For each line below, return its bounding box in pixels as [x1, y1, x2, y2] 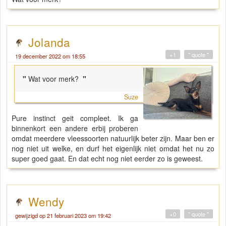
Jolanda [28, 34, 70, 50]
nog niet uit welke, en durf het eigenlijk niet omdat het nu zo [12, 143, 214, 154]
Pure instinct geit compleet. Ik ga [12, 113, 139, 124]
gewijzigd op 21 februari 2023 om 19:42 [15, 211, 111, 220]
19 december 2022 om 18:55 [15, 52, 85, 61]
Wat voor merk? [28, 74, 81, 84]
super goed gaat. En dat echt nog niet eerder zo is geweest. [12, 153, 205, 164]
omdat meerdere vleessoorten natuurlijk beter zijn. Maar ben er [12, 133, 214, 144]
